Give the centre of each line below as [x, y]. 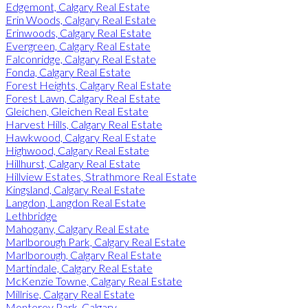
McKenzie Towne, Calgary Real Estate [94, 280]
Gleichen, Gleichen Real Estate [77, 111]
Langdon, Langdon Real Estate [76, 202]
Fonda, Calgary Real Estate [68, 71]
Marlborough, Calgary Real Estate [84, 254]
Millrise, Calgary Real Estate [70, 294]
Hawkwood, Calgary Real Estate [81, 137]
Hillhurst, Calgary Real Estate [73, 163]
